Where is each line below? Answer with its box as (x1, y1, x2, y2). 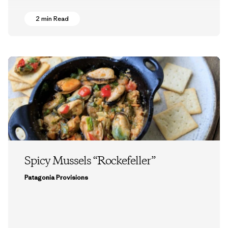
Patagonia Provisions (24, 173, 88, 182)
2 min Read (36, 14, 69, 23)
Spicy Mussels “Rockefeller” (24, 154, 155, 169)
